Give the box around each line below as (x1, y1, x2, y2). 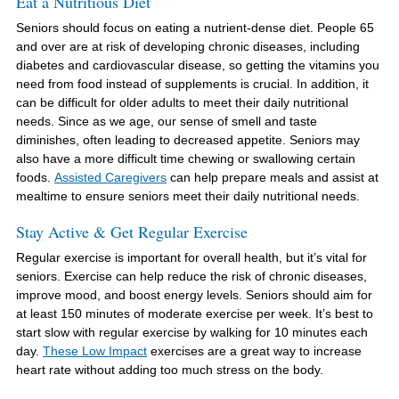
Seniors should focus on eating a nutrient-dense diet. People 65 (16, 20, 374, 35)
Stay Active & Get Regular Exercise (16, 221, 248, 242)
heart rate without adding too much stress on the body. (16, 362, 323, 377)
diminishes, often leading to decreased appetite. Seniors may (16, 133, 360, 147)
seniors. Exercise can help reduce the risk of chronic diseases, (16, 269, 367, 283)
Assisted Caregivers (54, 170, 167, 184)
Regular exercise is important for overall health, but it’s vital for (16, 250, 367, 265)
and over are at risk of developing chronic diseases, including (16, 39, 360, 53)
